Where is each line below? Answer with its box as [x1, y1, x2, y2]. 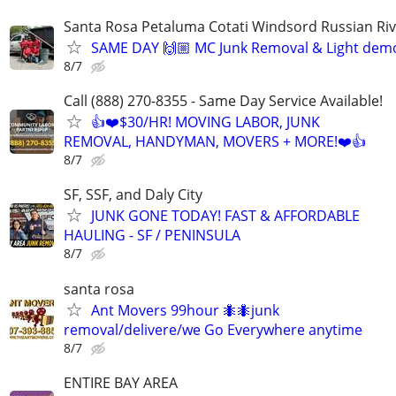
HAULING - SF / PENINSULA [64, 225, 240, 246]
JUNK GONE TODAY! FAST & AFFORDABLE [91, 206, 360, 226]
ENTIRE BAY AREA [64, 372, 178, 392]
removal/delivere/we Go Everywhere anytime [64, 319, 362, 339]
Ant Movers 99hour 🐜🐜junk [91, 300, 279, 320]
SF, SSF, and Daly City [64, 185, 202, 205]
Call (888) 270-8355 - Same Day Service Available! [64, 91, 383, 111]
